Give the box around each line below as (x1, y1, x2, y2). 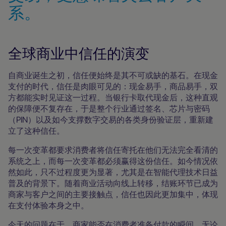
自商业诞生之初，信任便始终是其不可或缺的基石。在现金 (8, 70, 218, 80)
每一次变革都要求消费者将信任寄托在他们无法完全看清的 (8, 144, 218, 155)
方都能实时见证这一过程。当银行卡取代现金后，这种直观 (8, 92, 218, 102)
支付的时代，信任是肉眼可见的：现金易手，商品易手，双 (8, 81, 218, 91)
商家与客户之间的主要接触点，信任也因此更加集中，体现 (8, 189, 218, 199)
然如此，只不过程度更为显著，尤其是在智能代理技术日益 (8, 166, 218, 177)
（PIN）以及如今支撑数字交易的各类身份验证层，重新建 (8, 114, 213, 125)
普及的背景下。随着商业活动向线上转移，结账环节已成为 (8, 178, 218, 188)
